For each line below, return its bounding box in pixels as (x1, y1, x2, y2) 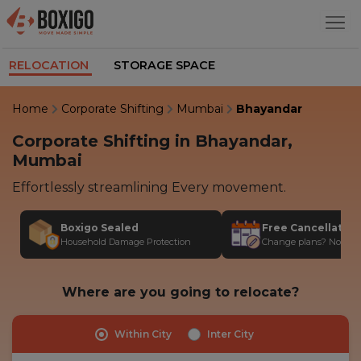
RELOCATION (9, 57, 93, 73)
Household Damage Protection (60, 235, 191, 247)
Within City (114, 327, 172, 340)
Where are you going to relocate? (62, 284, 299, 300)
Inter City (206, 327, 254, 340)
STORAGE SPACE (114, 57, 216, 73)
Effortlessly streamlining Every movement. (12, 179, 286, 195)
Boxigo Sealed (60, 221, 139, 234)
